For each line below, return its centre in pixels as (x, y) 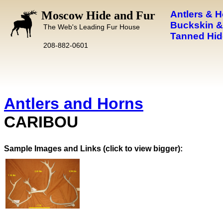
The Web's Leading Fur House (91, 27)
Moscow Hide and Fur (98, 15)
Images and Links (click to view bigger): (109, 149)
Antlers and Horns (74, 104)
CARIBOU (41, 122)
